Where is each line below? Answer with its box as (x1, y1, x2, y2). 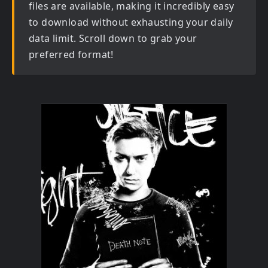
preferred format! (29, 48, 114, 61)
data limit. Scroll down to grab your (29, 32, 197, 45)
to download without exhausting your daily (29, 16, 233, 29)
